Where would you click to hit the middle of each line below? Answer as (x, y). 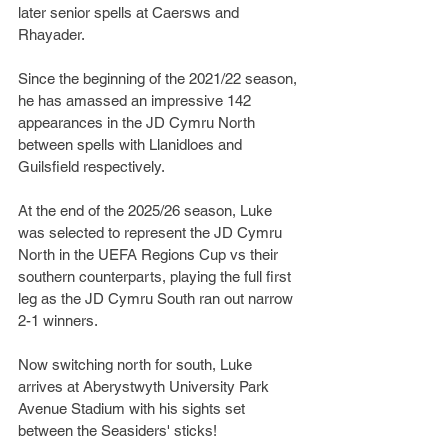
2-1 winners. (58, 320)
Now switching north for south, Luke (137, 364)
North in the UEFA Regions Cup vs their (150, 254)
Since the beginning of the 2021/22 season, (159, 78)
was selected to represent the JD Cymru (152, 232)
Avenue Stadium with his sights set (133, 408)
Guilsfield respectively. (91, 166)
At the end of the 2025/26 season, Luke (147, 210)
